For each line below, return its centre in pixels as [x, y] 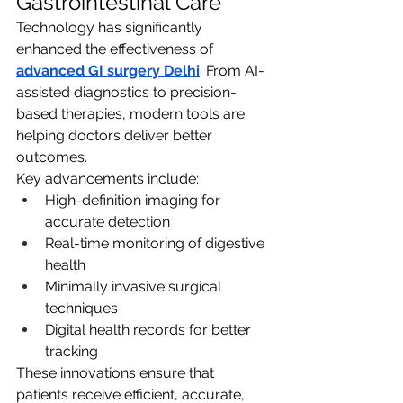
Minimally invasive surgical [135, 286]
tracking [72, 351]
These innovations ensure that [117, 372]
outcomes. [52, 157]
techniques [81, 308]
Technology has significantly [111, 27]
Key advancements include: [107, 178]
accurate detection [107, 221]
